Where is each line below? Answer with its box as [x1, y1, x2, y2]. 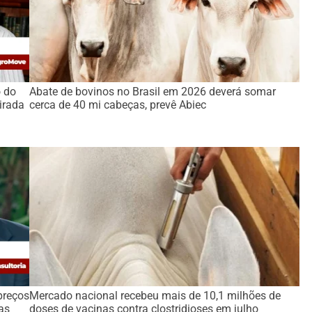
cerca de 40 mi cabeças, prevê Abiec [29, 98, 207, 111]
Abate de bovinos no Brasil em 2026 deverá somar [29, 85, 276, 98]
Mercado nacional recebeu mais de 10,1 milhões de [29, 289, 281, 302]
